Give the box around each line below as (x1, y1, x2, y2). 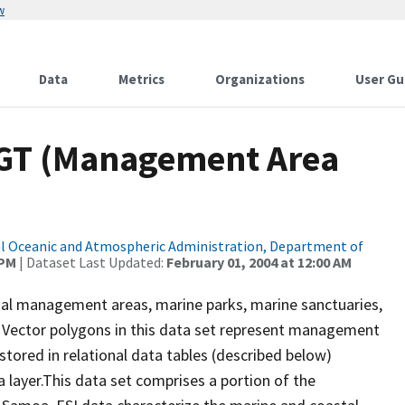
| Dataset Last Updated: (16, 253, 166, 271)
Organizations (215, 71, 305, 88)
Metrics (118, 71, 165, 88)
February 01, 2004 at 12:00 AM (166, 253, 352, 271)
